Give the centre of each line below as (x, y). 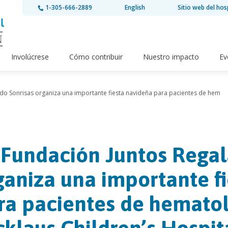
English (135, 7)
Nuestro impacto (171, 57)
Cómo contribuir (96, 57)
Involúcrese (30, 57)
